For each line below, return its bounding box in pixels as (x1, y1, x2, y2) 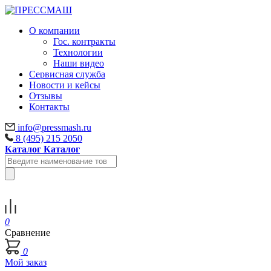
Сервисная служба (29, 69, 105, 79)
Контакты (29, 102, 70, 112)
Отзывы (29, 91, 62, 101)
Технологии (53, 47, 103, 57)
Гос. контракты (53, 36, 116, 47)
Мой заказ (5, 257, 47, 267)
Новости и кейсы (29, 80, 100, 90)
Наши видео (53, 58, 104, 68)
